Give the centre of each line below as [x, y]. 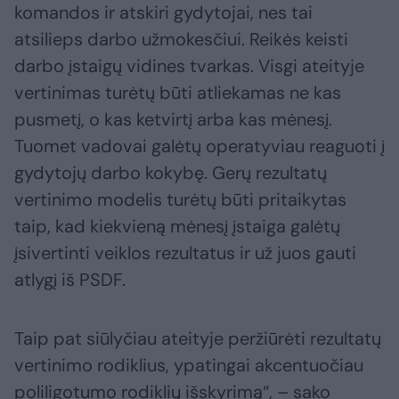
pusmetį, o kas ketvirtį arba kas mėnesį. [173, 119]
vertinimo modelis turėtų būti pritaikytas [180, 199]
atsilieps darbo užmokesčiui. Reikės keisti [181, 39]
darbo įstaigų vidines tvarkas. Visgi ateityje [189, 65]
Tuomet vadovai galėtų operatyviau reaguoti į [199, 146]
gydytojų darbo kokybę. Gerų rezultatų [171, 172]
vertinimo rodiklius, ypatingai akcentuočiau [189, 365]
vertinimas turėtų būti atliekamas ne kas [178, 92]
